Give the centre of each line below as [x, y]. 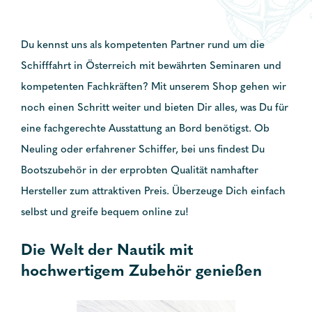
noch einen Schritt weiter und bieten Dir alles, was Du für [155, 108]
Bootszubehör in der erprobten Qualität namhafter [140, 171]
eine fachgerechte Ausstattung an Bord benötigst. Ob [145, 129]
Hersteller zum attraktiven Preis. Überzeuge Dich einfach [153, 192]
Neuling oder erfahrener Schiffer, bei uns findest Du [143, 150]
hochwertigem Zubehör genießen [141, 272]
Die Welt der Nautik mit [107, 251]
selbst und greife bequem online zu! [105, 213]
